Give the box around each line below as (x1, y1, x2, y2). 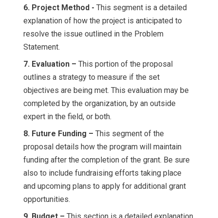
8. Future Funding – (23, 129, 95, 138)
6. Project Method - (23, 3, 96, 12)
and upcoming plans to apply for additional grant (23, 182, 186, 191)
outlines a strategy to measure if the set (23, 73, 160, 82)
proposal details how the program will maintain (23, 142, 182, 151)
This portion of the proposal (78, 59, 173, 69)
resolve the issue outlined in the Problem (23, 29, 163, 38)
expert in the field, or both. (23, 112, 111, 121)
